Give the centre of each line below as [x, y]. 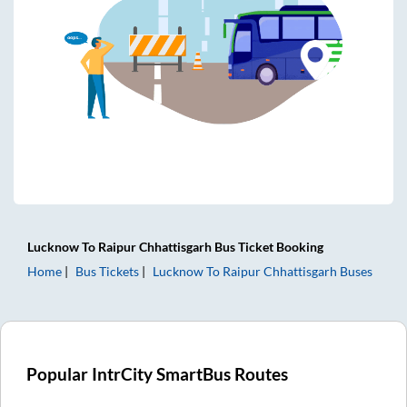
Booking [298, 246]
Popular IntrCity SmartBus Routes [158, 374]
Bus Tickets [107, 271]
